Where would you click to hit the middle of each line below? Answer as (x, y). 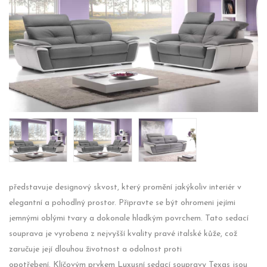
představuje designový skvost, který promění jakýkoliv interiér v (125, 187)
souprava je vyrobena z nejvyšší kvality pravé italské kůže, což (123, 234)
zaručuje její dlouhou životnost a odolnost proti (95, 249)
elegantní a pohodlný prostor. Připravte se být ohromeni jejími (122, 203)
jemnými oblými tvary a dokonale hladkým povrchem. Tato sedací (129, 218)
